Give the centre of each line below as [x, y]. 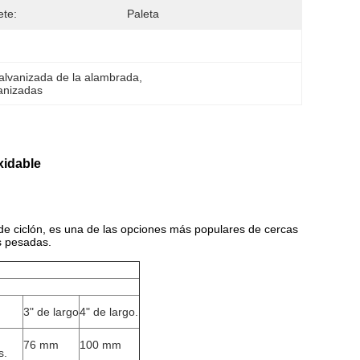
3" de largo [51, 312]
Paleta [143, 14]
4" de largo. [109, 312]
